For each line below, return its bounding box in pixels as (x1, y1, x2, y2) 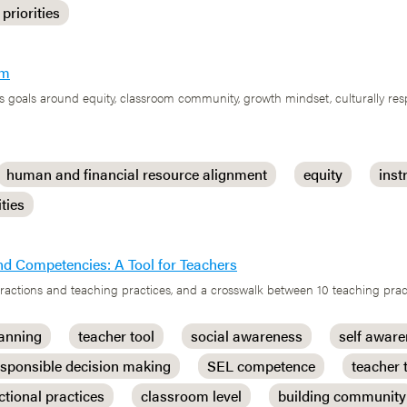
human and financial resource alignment (6, 164, 267, 184)
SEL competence (207, 355, 315, 376)
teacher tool (78, 325, 154, 346)
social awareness (191, 325, 303, 346)
